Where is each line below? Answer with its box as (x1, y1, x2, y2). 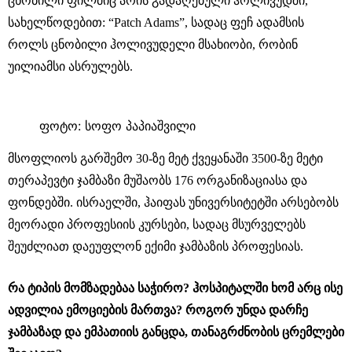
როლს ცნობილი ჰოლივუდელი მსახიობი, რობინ (8, 37, 298, 51)
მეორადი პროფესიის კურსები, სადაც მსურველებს (8, 217, 306, 231)
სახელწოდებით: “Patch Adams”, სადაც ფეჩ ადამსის (8, 15, 304, 29)
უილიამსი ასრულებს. (8, 59, 133, 73)
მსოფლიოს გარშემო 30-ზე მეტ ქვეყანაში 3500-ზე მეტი (8, 151, 323, 165)
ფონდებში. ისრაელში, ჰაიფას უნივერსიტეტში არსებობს (8, 195, 339, 209)
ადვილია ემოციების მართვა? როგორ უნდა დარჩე (8, 302, 308, 317)
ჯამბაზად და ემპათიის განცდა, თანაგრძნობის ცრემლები (8, 324, 344, 339)
